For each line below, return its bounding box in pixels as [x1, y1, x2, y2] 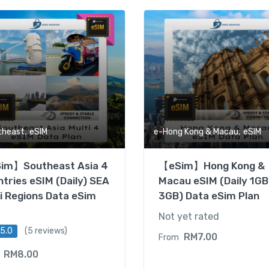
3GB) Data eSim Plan [159, 190, 259, 202]
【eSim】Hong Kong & [159, 160, 265, 172]
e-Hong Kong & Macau [154, 127, 238, 137]
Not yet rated [159, 211, 219, 222]
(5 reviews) [25, 226, 67, 236]
